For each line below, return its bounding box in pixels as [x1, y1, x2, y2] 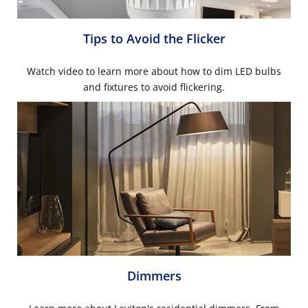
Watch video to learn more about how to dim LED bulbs [27, 64, 281, 78]
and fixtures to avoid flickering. [83, 80, 225, 93]
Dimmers [126, 267, 181, 284]
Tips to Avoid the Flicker [82, 30, 225, 47]
